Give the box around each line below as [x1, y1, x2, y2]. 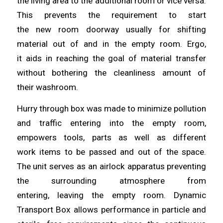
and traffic [16, 118, 70, 128]
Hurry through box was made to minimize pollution [16, 104, 207, 114]
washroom [35, 82, 76, 92]
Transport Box [16, 205, 74, 215]
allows [73, 205, 101, 215]
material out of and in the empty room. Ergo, [16, 38, 207, 49]
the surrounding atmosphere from [16, 176, 207, 186]
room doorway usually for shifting [58, 24, 207, 34]
